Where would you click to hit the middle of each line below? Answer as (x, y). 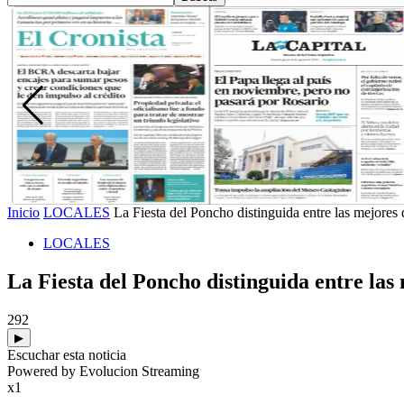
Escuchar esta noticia (67, 354)
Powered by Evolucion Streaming (103, 371)
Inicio (23, 212)
